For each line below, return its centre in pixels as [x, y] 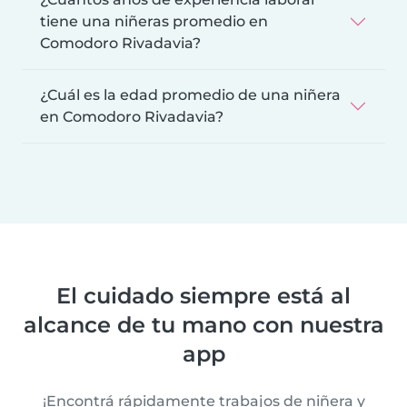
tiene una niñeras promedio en [154, 22]
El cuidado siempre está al [203, 296]
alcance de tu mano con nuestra [203, 325]
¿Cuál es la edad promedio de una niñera [190, 95]
